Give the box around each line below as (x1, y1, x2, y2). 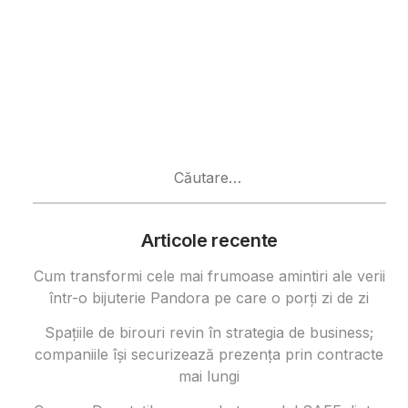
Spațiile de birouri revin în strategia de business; (45, 323, 374, 342)
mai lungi (178, 367, 240, 386)
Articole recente (140, 229, 279, 252)
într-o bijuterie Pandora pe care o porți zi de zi (49, 289, 370, 308)
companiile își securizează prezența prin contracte (35, 345, 384, 364)
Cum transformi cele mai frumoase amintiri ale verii (33, 267, 385, 286)
